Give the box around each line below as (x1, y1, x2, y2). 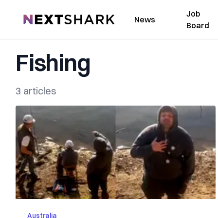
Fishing (16, 48, 91, 77)
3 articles (16, 85, 56, 97)
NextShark (23, 13, 59, 23)
